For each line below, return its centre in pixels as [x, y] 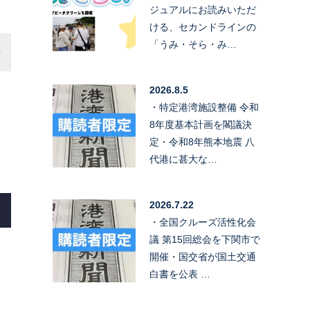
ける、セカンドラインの [203, 27]
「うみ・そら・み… [193, 44]
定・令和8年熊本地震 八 [202, 142]
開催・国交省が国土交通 [203, 256]
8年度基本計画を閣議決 [201, 124]
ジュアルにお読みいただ [203, 9]
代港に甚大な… [183, 159]
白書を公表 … [180, 274]
